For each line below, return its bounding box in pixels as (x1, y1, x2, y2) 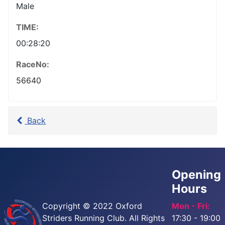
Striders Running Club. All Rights (42, 213, 165, 223)
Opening (172, 167, 221, 182)
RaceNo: (16, 59, 49, 69)
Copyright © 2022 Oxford (42, 201, 143, 211)
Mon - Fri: (172, 201, 210, 211)
